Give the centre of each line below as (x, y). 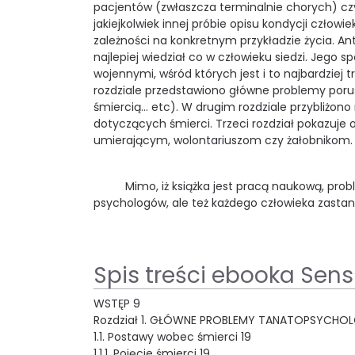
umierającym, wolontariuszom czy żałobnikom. (223, 140)
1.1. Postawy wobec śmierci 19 (172, 336)
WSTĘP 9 (117, 303)
